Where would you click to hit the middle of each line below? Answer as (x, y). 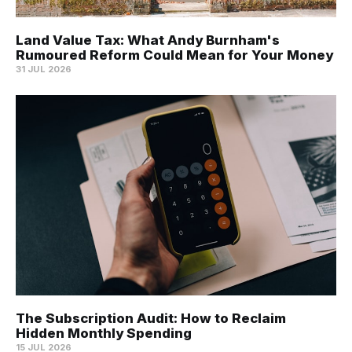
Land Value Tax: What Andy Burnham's (148, 40)
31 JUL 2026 (44, 70)
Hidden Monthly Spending (104, 334)
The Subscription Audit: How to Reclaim (151, 319)
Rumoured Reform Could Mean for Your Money (174, 55)
